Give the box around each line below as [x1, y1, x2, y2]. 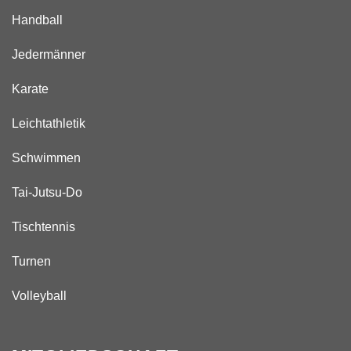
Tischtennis [12, 219, 75, 233]
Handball [12, 13, 63, 27]
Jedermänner [12, 48, 85, 62]
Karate [12, 82, 49, 96]
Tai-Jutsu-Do [12, 186, 82, 200]
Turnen [12, 254, 51, 268]
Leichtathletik [12, 117, 85, 131]
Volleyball [12, 288, 67, 302]
